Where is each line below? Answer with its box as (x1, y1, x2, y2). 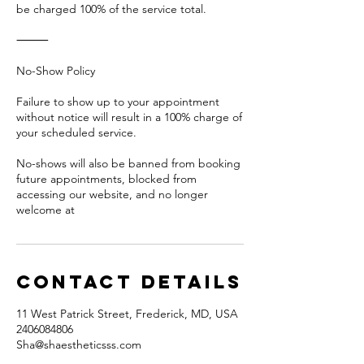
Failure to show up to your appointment (16, 94, 219, 109)
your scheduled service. (16, 125, 136, 140)
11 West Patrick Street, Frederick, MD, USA (16, 306, 238, 321)
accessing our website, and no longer (16, 187, 208, 201)
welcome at (16, 202, 75, 217)
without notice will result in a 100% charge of (16, 110, 242, 124)
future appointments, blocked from (16, 171, 197, 186)
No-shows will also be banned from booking (16, 156, 240, 171)
